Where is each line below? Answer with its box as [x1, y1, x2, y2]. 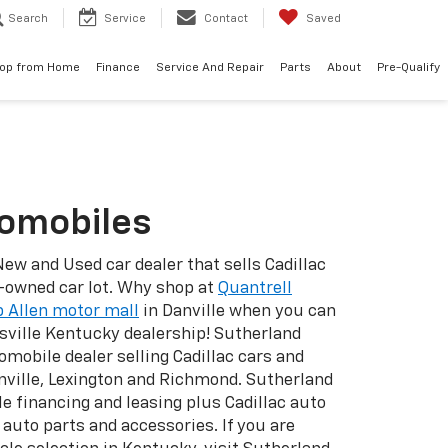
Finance [96, 62, 140, 75]
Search [8, 13, 48, 25]
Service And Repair [156, 62, 264, 75]
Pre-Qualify [377, 62, 440, 75]
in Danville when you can [139, 303, 336, 320]
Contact [204, 13, 248, 25]
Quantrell [218, 280, 292, 297]
